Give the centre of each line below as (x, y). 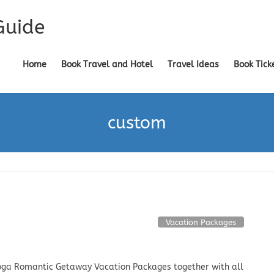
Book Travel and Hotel (107, 65)
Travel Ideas (193, 65)
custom (137, 122)
